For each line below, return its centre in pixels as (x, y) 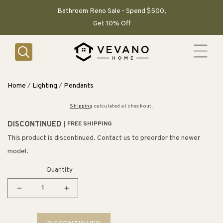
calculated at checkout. (123, 106)
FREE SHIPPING (90, 124)
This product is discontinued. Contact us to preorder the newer (104, 138)
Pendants (79, 86)
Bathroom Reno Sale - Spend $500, (111, 11)
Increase (83, 193)
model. (18, 151)
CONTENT (19, 10)
